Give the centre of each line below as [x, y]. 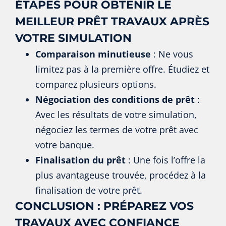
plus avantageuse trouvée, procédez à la [121, 175]
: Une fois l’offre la [165, 160]
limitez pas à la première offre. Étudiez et [122, 69]
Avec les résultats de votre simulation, [116, 114]
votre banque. [65, 145]
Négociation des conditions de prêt [115, 99]
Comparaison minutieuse [93, 54]
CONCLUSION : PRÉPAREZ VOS [104, 206]
